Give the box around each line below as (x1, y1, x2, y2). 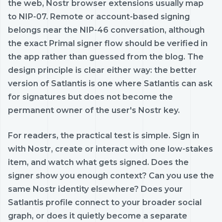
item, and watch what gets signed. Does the (8, 157, 189, 167)
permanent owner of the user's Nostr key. (8, 105, 180, 115)
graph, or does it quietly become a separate (8, 211, 187, 221)
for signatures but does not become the (8, 92, 173, 102)
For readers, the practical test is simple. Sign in (8, 130, 199, 140)
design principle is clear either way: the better (8, 65, 197, 75)
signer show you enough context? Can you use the (8, 170, 214, 180)
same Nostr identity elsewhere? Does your (8, 184, 183, 194)
